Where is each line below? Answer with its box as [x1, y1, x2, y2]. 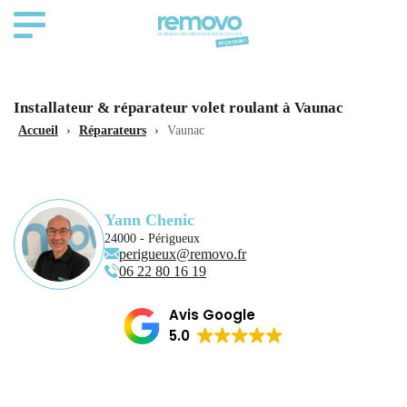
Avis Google [169, 305, 255, 324]
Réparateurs [79, 124, 146, 137]
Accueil [18, 124, 58, 137]
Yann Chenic [104, 210, 194, 229]
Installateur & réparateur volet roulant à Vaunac [14, 99, 343, 116]
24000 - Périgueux [104, 231, 200, 245]
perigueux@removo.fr [119, 246, 246, 262]
